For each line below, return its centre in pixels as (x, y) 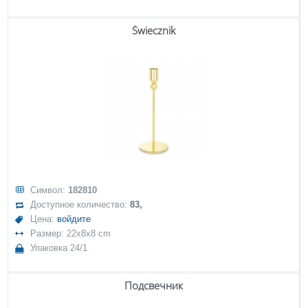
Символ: (49, 190)
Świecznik (154, 30)
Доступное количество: (80, 205)
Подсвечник (154, 285)
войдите (74, 219)
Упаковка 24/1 (59, 248)
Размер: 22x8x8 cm (71, 233)
